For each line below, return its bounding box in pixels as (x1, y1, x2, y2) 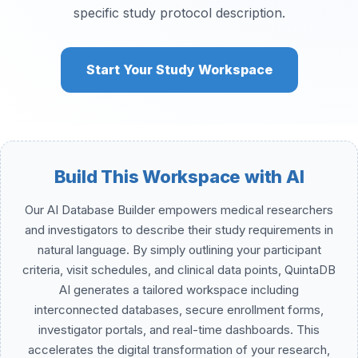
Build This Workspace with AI (54, 166, 304, 187)
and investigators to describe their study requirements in (25, 222, 333, 237)
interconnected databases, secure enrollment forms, (34, 302, 324, 317)
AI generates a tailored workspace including (59, 282, 299, 297)
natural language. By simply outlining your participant (37, 242, 321, 257)
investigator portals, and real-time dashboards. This (38, 322, 320, 337)
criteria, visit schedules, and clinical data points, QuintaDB (22, 262, 336, 277)
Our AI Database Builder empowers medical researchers (25, 202, 333, 217)
